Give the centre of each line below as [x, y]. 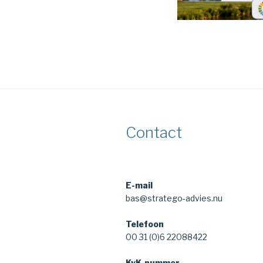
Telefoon [145, 224]
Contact [154, 132]
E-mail [139, 186]
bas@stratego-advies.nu [174, 198]
